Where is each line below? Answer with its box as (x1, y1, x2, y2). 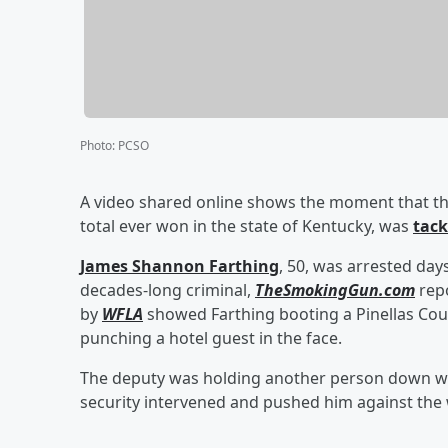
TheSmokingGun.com (255, 278, 415, 301)
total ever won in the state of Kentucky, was (80, 214, 413, 237)
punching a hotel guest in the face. (80, 326, 342, 349)
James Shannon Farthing (80, 254, 279, 277)
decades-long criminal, (80, 278, 255, 301)
